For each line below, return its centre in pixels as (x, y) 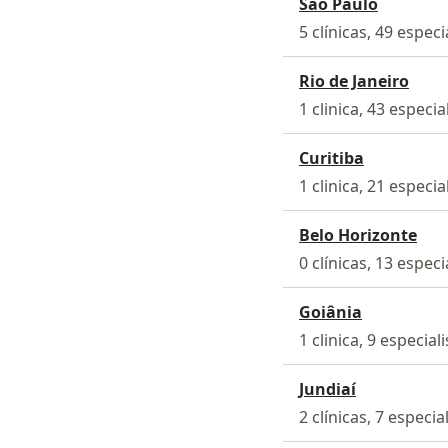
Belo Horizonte (358, 234)
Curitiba (331, 157)
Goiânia (330, 311)
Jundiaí (327, 388)
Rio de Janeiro (354, 80)
